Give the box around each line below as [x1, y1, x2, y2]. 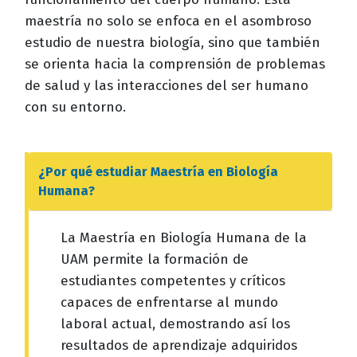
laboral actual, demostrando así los [61, 315, 290, 332]
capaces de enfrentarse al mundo [61, 293, 278, 311]
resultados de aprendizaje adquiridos [61, 336, 297, 354]
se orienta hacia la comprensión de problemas [25, 56, 325, 73]
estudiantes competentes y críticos [61, 272, 285, 289]
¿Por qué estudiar [38, 163, 151, 179]
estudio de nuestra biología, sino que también [25, 34, 320, 52]
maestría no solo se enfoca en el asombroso [25, 13, 312, 30]
